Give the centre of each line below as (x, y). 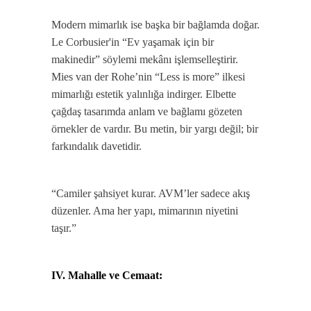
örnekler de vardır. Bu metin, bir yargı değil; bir (155, 129)
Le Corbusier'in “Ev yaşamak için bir (133, 42)
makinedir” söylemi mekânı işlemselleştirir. (145, 59)
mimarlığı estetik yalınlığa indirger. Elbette (144, 94)
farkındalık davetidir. (96, 146)
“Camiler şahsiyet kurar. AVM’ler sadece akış (151, 193)
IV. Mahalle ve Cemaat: (107, 275)
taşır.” (64, 228)
